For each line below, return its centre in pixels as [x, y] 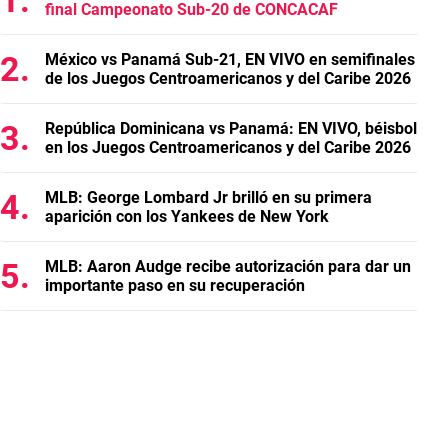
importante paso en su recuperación [175, 285]
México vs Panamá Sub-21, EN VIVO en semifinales [230, 59]
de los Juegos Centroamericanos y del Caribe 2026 [228, 78]
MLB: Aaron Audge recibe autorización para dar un [228, 266]
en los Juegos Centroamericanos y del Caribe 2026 [228, 147]
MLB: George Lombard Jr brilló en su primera [208, 197]
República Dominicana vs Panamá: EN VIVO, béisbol [231, 128]
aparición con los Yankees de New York [187, 216]
